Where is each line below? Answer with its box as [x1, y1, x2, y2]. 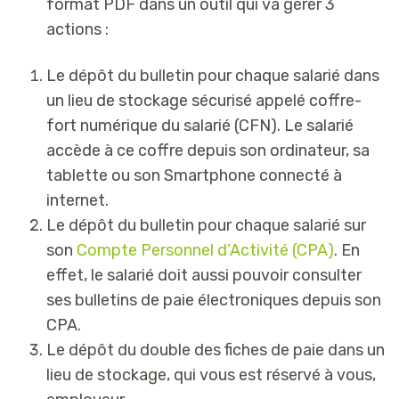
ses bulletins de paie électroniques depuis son [46, 289, 381, 310]
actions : [46, 19, 109, 39]
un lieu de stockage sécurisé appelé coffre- [46, 90, 362, 110]
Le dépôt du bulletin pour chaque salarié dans [46, 65, 379, 85]
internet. [46, 190, 109, 210]
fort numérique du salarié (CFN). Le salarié [46, 115, 354, 135]
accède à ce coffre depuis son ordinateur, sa [46, 140, 370, 160]
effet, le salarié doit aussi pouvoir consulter [46, 265, 362, 285]
